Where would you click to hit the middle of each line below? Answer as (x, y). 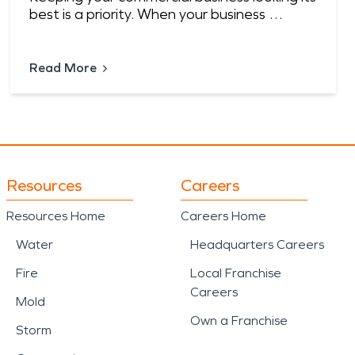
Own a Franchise (239, 321)
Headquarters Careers (257, 245)
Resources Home (56, 216)
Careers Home (223, 216)
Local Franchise (236, 273)
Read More (63, 68)
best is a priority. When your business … (157, 15)
